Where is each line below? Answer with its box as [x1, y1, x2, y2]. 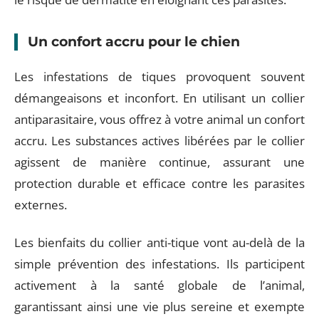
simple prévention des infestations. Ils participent [14, 255, 305, 272]
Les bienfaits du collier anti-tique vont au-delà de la [14, 234, 305, 251]
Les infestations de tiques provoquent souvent [14, 68, 305, 85]
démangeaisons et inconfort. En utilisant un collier [14, 90, 305, 106]
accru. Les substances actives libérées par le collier [14, 132, 305, 149]
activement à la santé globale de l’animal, [14, 276, 305, 293]
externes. [14, 197, 67, 213]
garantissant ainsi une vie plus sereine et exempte [14, 298, 305, 315]
